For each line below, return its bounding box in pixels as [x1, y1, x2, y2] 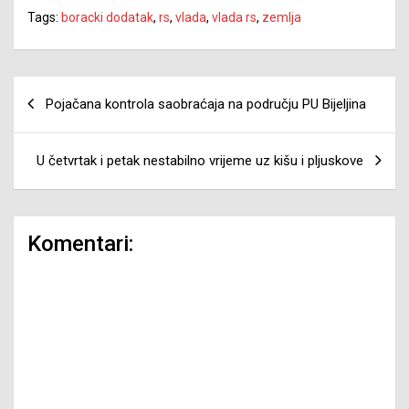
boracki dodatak [61, 9, 153, 25]
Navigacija [13, 76, 122, 103]
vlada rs [212, 9, 257, 25]
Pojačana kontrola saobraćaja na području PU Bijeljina [46, 95, 366, 112]
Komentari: [27, 230, 133, 257]
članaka [13, 105, 93, 132]
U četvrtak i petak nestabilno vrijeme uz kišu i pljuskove [37, 152, 363, 169]
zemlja [262, 9, 301, 25]
